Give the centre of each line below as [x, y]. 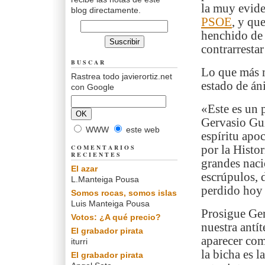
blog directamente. [106, 10]
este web [142, 130]
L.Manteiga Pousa [105, 179]
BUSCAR [88, 62]
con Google [93, 87]
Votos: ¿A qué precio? [116, 217]
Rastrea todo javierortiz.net [122, 76]
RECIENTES [96, 154]
